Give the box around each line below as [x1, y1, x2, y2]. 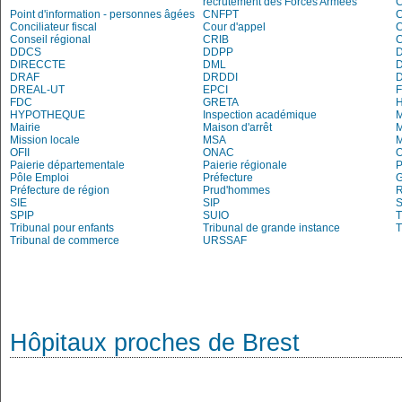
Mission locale [10, 134, 80, 146]
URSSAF [203, 234, 247, 247]
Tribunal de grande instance [203, 222, 340, 234]
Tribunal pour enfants [10, 222, 114, 234]
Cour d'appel [203, 21, 266, 33]
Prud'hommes [203, 184, 270, 197]
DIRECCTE [10, 58, 66, 71]
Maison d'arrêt [203, 121, 272, 134]
